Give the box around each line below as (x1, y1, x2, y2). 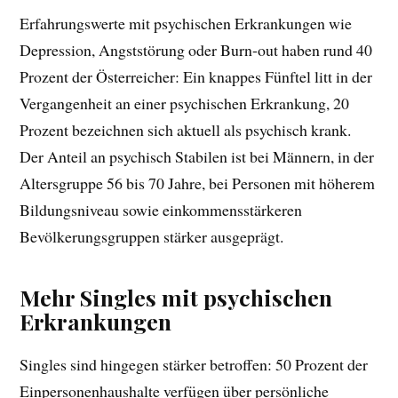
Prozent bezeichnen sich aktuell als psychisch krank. (20, 119, 352, 141)
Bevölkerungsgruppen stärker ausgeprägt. (20, 226, 284, 248)
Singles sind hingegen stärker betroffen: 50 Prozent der (20, 354, 369, 376)
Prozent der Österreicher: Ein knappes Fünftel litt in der (20, 66, 373, 88)
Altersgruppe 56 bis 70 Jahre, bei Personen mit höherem (20, 172, 376, 195)
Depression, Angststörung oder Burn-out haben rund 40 (20, 39, 373, 61)
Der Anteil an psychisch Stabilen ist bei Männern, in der (20, 146, 375, 168)
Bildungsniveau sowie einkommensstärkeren (20, 199, 303, 221)
